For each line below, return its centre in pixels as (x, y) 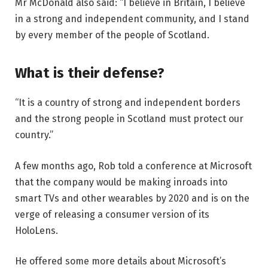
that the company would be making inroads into (121, 182)
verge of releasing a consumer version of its (112, 214)
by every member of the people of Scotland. (112, 35)
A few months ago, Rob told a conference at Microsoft (133, 166)
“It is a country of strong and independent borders (128, 103)
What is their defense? (90, 73)
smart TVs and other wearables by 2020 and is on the (132, 198)
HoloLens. (36, 230)
